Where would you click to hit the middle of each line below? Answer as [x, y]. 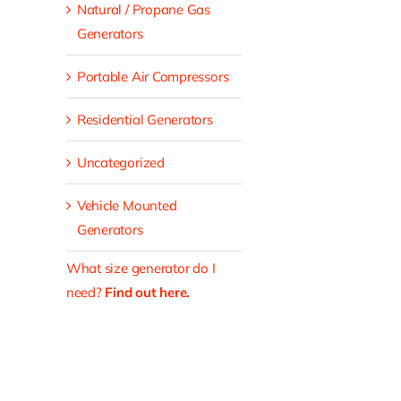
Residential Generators [145, 120]
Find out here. [148, 293]
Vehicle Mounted [127, 206]
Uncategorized [120, 163]
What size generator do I [141, 269]
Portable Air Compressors [153, 77]
